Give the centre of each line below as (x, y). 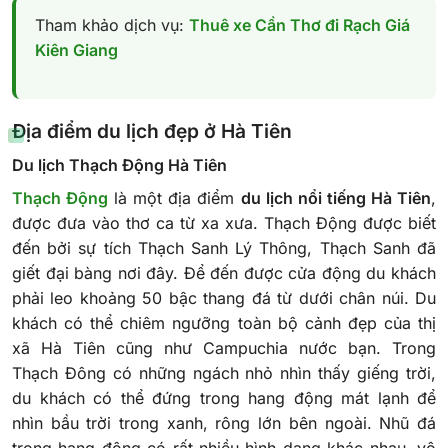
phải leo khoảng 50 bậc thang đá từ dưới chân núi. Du (224, 298)
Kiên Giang (76, 49)
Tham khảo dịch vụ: (112, 24)
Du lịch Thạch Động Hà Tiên (119, 165)
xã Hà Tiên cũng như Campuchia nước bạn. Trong (224, 348)
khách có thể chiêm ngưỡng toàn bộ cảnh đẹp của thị (224, 323)
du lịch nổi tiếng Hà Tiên (336, 198)
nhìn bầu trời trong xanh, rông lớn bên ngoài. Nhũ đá (224, 423)
